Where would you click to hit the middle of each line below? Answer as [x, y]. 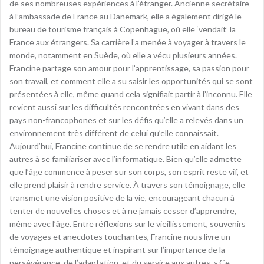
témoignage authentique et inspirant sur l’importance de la [117, 249]
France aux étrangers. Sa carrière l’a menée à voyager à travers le [128, 42]
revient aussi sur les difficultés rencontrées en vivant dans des [124, 107]
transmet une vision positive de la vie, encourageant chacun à [122, 197]
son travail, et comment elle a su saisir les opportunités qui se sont [131, 81]
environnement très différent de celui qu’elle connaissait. [114, 133]
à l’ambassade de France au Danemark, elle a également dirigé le [126, 16]
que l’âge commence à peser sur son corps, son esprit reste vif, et [129, 171]
